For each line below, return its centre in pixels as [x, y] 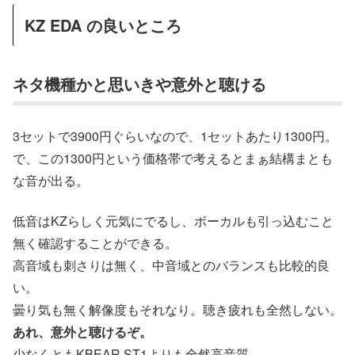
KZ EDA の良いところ [103, 25]
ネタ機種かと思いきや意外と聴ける [139, 84]
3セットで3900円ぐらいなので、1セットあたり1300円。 [175, 136]
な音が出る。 [51, 181]
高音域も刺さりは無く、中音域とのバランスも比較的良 [171, 265]
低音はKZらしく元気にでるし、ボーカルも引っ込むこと [173, 220]
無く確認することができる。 [95, 242]
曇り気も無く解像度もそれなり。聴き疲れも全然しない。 [177, 309]
